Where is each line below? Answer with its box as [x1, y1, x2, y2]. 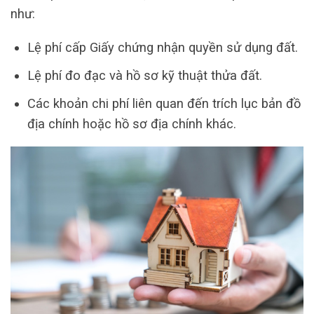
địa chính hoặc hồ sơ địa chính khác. [27, 116, 236, 131]
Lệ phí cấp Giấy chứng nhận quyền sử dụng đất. [27, 39, 298, 55]
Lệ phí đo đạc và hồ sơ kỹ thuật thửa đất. [27, 67, 262, 83]
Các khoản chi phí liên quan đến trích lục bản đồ [27, 95, 301, 111]
